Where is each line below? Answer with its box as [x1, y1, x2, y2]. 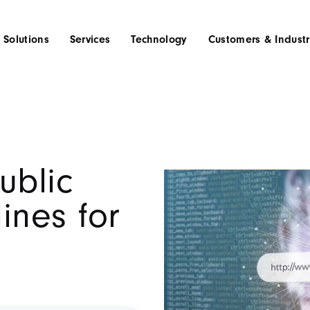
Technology [131, 35, 188, 46]
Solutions [3, 35, 49, 46]
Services [69, 35, 111, 46]
